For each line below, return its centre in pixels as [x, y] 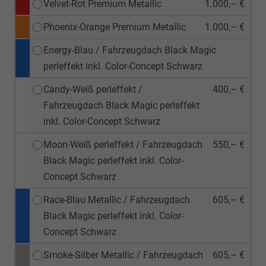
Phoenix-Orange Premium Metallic [115, 27]
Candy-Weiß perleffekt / [93, 89]
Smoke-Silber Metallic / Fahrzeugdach [123, 255]
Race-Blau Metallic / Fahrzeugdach [117, 199]
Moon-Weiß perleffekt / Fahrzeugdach [123, 144]
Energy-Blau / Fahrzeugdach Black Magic [130, 50]
